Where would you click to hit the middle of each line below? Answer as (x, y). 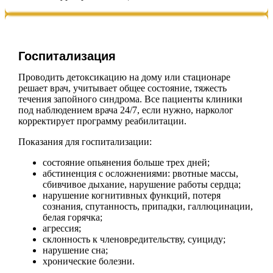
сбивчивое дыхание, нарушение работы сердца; (141, 185)
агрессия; (62, 229)
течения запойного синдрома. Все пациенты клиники (130, 99)
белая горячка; (72, 218)
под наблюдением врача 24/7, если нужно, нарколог (126, 110)
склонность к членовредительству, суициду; (134, 239)
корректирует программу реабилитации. (102, 121)
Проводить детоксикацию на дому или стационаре (124, 77)
